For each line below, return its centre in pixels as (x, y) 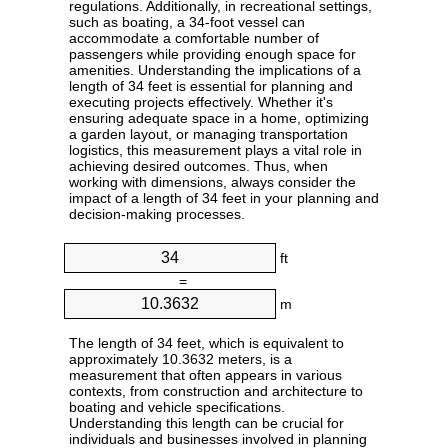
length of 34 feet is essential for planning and (211, 86)
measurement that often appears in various (205, 375)
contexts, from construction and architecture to (216, 391)
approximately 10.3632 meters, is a (180, 359)
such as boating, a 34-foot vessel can (187, 22)
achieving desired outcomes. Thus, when (198, 166)
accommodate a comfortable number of (194, 38)
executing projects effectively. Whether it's (201, 102)
